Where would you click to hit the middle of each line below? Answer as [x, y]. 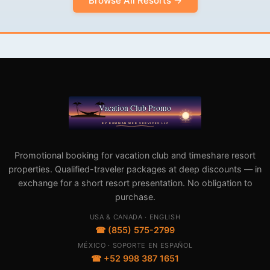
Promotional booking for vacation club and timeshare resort [135, 155]
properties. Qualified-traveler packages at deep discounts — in [135, 169]
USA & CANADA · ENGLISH [135, 217]
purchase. [135, 196]
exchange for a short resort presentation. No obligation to [135, 183]
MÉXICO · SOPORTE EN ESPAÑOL [135, 245]
